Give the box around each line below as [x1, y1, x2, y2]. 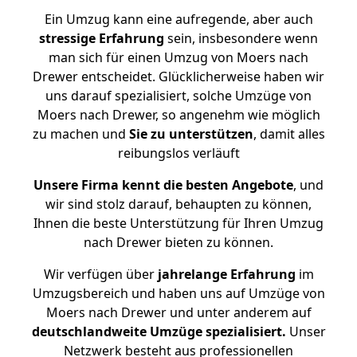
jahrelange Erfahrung [154, 265, 296, 283]
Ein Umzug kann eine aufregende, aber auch [44, 10, 313, 28]
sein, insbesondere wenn [164, 29, 318, 47]
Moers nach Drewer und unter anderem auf [45, 304, 312, 321]
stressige [39, 29, 96, 47]
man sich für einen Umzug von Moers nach [49, 49, 308, 66]
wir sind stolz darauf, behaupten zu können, [45, 195, 312, 213]
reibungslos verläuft [117, 144, 240, 162]
